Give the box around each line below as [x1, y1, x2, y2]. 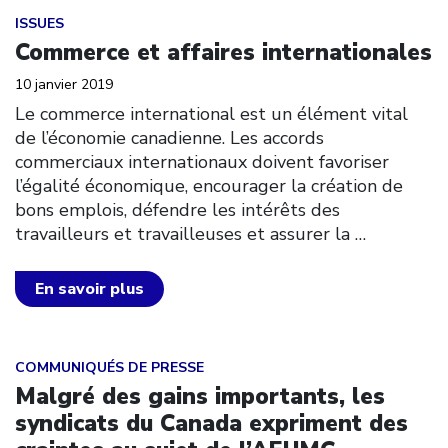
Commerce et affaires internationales [15, 37, 432, 68]
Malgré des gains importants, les [15, 380, 385, 412]
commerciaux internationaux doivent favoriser [15, 150, 389, 174]
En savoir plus [35, 278, 144, 300]
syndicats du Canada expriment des [15, 407, 408, 439]
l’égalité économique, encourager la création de [15, 174, 403, 198]
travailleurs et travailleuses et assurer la [15, 222, 350, 246]
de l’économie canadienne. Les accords [15, 126, 324, 150]
